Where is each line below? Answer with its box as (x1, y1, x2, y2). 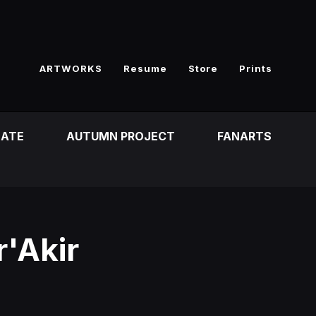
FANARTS (217, 129, 272, 143)
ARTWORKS (39, 63, 102, 74)
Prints (239, 63, 272, 74)
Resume (123, 63, 167, 74)
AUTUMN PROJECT (66, 129, 175, 143)
